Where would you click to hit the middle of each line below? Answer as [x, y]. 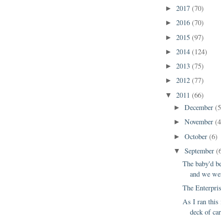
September [201, 150]
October [197, 136]
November [200, 122]
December [200, 108]
